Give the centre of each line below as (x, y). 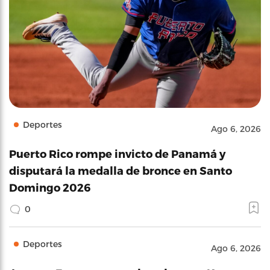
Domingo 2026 (50, 187)
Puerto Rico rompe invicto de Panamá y (117, 153)
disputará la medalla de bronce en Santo (121, 170)
